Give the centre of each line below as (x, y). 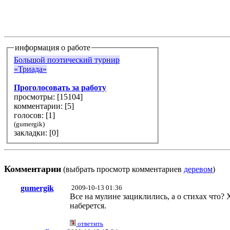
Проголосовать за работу (60, 87)
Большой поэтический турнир (67, 60)
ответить (90, 224)
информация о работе (53, 48)
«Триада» (30, 69)
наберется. (88, 206)
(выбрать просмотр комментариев (122, 169)
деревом (198, 169)
